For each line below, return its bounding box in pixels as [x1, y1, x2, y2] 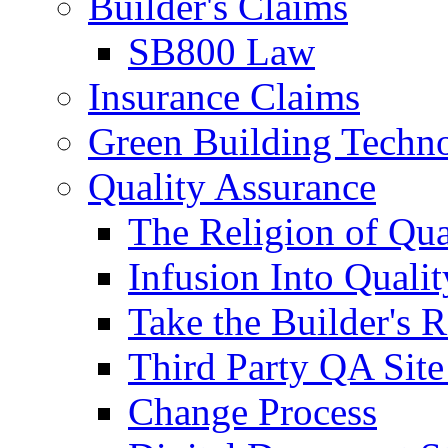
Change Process [128, 389, 377, 433]
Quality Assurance [88, 164, 376, 208]
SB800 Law [128, 29, 315, 73]
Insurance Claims [88, 74, 360, 118]
